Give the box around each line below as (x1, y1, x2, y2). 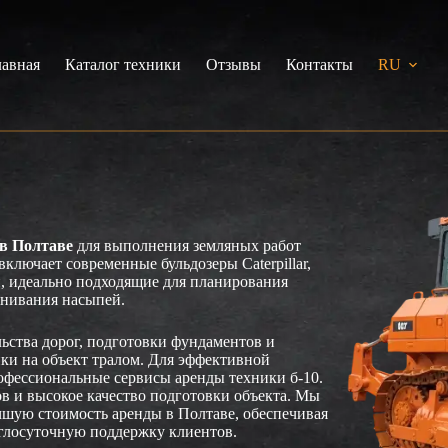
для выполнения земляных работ (73, 236, 301, 254)
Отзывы (205, 56, 261, 73)
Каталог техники (64, 56, 181, 73)
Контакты (285, 56, 353, 73)
